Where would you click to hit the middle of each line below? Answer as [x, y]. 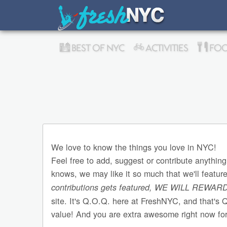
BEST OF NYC [97, 48]
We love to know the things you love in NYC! [134, 147]
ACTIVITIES [166, 48]
